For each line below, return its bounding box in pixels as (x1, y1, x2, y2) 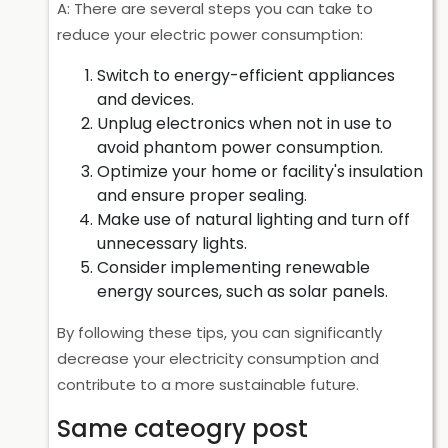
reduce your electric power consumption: (57, 24, 363, 45)
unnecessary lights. (97, 232, 247, 255)
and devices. (97, 88, 194, 111)
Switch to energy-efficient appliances (97, 64, 395, 87)
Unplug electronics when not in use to (97, 112, 392, 135)
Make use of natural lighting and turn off (97, 208, 410, 231)
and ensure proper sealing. (97, 184, 307, 207)
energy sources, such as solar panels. (97, 280, 388, 303)
